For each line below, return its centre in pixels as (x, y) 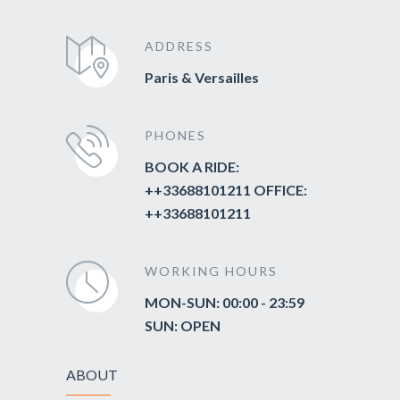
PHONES (175, 136)
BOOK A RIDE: (192, 167)
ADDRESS (179, 46)
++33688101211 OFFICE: (226, 190)
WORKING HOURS (211, 271)
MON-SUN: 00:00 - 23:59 (225, 303)
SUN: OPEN (183, 326)
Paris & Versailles (202, 78)
